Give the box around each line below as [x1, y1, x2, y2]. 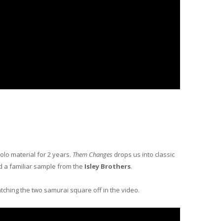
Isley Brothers [83, 162, 131, 171]
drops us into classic [112, 150, 175, 159]
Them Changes [73, 150, 112, 159]
